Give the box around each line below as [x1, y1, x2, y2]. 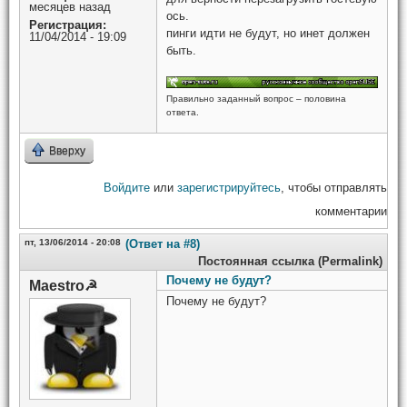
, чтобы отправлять [281, 181, 387, 195]
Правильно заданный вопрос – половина [166, 93, 346, 104]
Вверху [49, 144, 85, 158]
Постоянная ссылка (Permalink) [198, 254, 382, 269]
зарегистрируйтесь [177, 181, 281, 195]
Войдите [104, 181, 150, 195]
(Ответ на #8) [125, 237, 200, 252]
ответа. [166, 106, 199, 117]
